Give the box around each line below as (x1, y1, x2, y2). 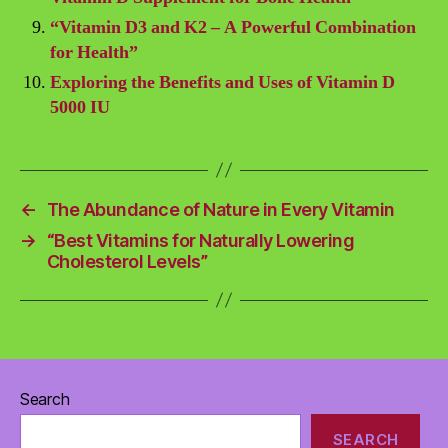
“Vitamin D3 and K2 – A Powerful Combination (50, 15, 416, 39)
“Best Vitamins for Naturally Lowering (46, 229, 355, 251)
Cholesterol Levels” (46, 250, 208, 272)
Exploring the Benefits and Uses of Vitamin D (50, 70, 395, 94)
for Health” (50, 40, 138, 64)
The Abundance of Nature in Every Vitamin (46, 198, 395, 220)
